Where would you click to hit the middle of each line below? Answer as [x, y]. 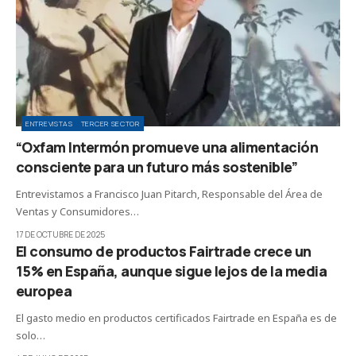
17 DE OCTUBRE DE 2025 [60, 234]
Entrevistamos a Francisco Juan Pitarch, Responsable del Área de [169, 193]
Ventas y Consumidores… [77, 211]
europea [44, 290]
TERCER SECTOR [110, 123]
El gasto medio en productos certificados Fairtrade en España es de [176, 317]
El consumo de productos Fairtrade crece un [164, 251]
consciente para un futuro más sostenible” [157, 166]
